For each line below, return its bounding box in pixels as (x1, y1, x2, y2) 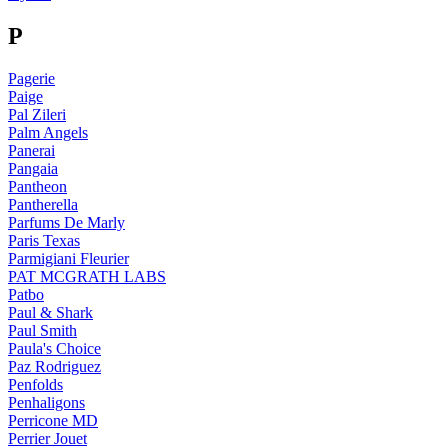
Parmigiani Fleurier (8, 249, 129, 267)
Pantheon (8, 177, 67, 195)
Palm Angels (8, 123, 88, 141)
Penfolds (8, 375, 63, 393)
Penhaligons (8, 393, 85, 411)
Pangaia (8, 159, 58, 177)
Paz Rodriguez (8, 357, 101, 375)
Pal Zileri (8, 105, 66, 123)
